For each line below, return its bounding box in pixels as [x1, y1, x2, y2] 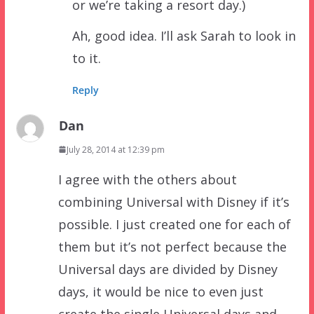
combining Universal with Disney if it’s [57, 193, 289, 210]
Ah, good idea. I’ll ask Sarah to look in [71, 27, 296, 44]
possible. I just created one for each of [57, 215, 291, 233]
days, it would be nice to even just [57, 282, 264, 300]
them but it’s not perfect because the [57, 238, 287, 255]
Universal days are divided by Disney [57, 260, 278, 278]
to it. [71, 49, 101, 67]
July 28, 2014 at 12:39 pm [66, 143, 165, 156]
